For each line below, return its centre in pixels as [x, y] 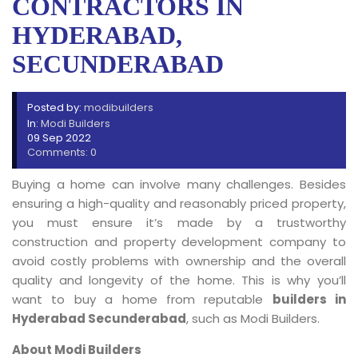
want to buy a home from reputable [142, 299]
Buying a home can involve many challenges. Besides [179, 184]
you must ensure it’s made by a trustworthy [179, 223]
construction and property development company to [179, 242]
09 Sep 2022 [59, 138]
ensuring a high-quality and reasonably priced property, [179, 203]
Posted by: [56, 107]
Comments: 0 [62, 152]
